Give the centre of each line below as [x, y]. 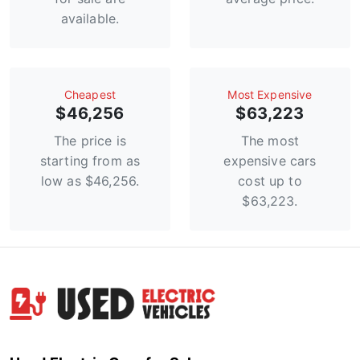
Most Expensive [270, 95]
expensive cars [270, 161]
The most [270, 141]
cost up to [270, 181]
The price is [90, 141]
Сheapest [90, 95]
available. [90, 19]
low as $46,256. [90, 181]
